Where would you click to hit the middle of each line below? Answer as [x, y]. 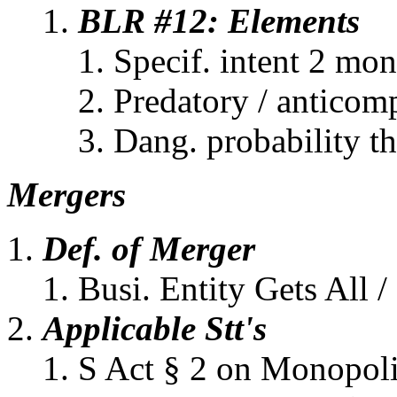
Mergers [66, 195]
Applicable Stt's [155, 328]
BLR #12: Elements [219, 21]
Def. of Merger [149, 249]
